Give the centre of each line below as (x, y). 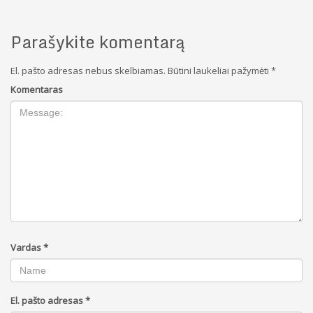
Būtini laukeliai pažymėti (218, 71)
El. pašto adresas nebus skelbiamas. (88, 71)
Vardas (27, 247)
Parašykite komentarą (98, 42)
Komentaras (37, 89)
